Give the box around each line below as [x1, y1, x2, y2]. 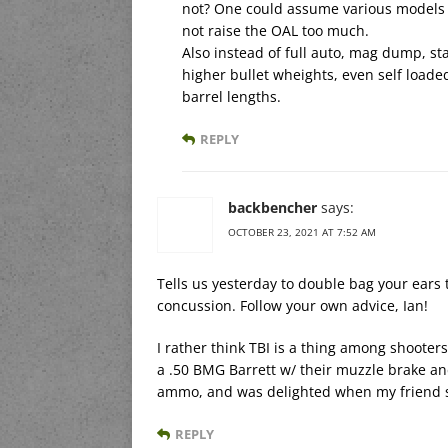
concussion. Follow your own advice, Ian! [157, 295, 428, 315]
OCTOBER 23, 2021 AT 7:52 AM [228, 224, 376, 239]
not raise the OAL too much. [182, 20, 369, 40]
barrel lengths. [182, 86, 281, 106]
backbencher [228, 197, 317, 217]
